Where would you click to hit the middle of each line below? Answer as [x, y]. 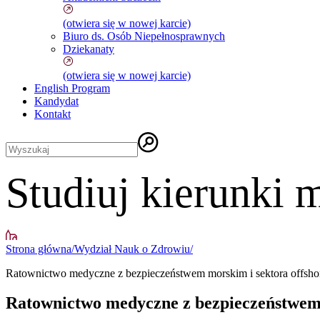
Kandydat [56, 101]
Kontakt [52, 114]
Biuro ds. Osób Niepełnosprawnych [144, 36]
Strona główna [39, 249]
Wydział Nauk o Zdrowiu [132, 249]
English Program [72, 88]
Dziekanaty [89, 49]
